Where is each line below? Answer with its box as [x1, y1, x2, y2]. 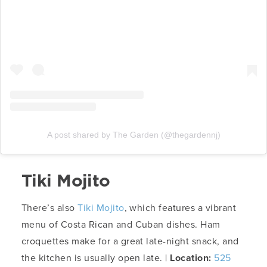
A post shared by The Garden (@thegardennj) [46, 130, 221, 140]
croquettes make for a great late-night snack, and [21, 234, 239, 249]
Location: [167, 251, 215, 265]
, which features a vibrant [124, 201, 237, 215]
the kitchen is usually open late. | [21, 251, 167, 265]
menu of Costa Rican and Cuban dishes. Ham [21, 218, 221, 232]
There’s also [21, 201, 78, 215]
